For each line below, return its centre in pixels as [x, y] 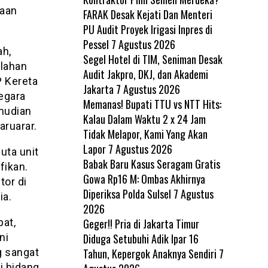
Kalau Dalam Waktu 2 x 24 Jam [144, 119]
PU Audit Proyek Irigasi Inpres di [147, 29]
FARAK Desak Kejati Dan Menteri [147, 14]
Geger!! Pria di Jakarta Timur [141, 224]
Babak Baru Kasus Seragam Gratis [151, 164]
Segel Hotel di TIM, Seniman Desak [153, 59]
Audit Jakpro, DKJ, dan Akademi [145, 74]
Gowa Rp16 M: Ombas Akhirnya [144, 179]
